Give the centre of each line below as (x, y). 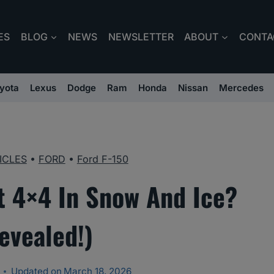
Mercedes (241, 88)
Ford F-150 (102, 159)
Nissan (193, 88)
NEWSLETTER (141, 37)
